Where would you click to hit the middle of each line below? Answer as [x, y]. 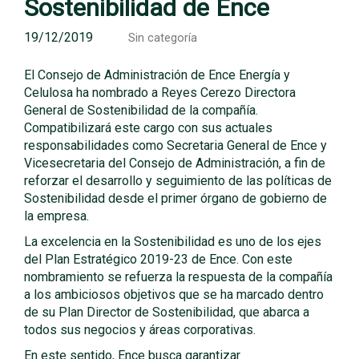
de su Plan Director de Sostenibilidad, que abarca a [167, 312]
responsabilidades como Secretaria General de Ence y [175, 145]
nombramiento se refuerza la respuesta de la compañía [178, 277]
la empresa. [56, 216]
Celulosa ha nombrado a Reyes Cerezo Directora [160, 93]
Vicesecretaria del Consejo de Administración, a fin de [175, 163]
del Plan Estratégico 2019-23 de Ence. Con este [158, 259]
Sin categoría [163, 38]
